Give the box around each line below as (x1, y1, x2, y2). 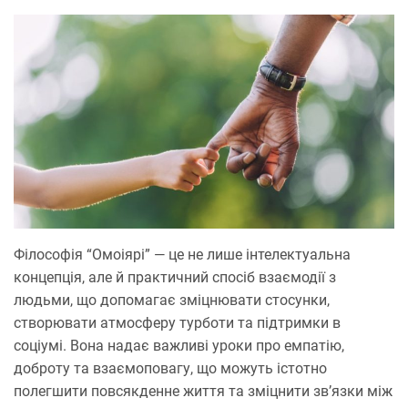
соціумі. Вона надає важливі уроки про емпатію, (14, 337, 344, 355)
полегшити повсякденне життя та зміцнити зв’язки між (14, 382, 393, 401)
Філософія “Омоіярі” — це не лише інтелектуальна (14, 246, 351, 264)
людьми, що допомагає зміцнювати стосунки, (14, 291, 330, 310)
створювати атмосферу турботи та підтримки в (14, 314, 341, 332)
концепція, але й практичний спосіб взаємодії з (14, 269, 336, 287)
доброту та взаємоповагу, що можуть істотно (14, 360, 327, 378)
